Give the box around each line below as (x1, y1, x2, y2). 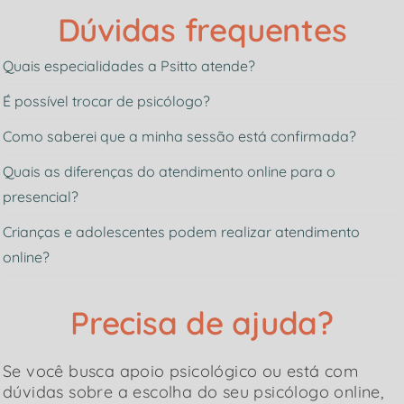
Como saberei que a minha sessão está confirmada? (3, 127, 356, 146)
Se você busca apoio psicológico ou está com (3, 361, 359, 382)
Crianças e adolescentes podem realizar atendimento (3, 223, 360, 242)
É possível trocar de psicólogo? (3, 92, 210, 111)
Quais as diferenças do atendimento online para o (3, 162, 335, 181)
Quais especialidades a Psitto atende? (3, 57, 255, 76)
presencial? (3, 188, 78, 207)
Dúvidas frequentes (57, 10, 347, 50)
